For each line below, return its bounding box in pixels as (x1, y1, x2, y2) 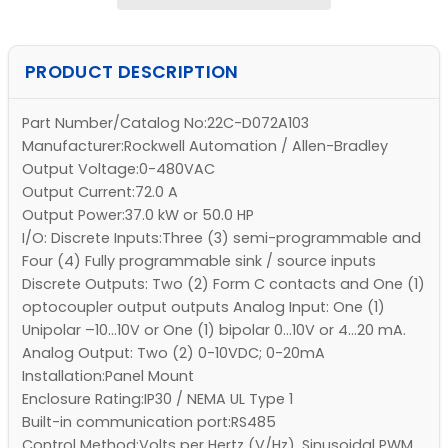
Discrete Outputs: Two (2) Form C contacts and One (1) (21, 273, 425, 294)
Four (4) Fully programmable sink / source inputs (21, 250, 376, 271)
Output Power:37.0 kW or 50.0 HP (21, 204, 254, 225)
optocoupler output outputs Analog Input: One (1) (21, 296, 385, 317)
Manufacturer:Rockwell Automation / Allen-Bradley (21, 135, 388, 156)
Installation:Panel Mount (21, 365, 194, 386)
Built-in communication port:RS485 (21, 411, 276, 432)
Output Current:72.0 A (21, 181, 178, 202)
